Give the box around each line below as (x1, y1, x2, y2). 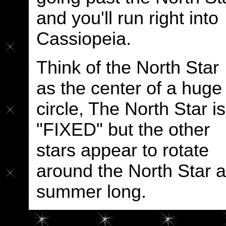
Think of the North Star (36, 58, 219, 78)
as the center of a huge (36, 78, 222, 98)
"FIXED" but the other (36, 120, 210, 140)
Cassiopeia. (36, 29, 131, 49)
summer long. (36, 182, 146, 202)
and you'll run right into (36, 8, 218, 28)
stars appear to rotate (36, 140, 209, 160)
